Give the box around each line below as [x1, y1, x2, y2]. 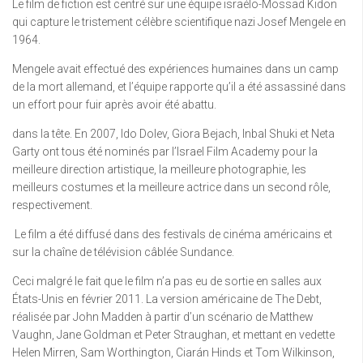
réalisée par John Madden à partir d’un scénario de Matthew [12, 310, 314, 323]
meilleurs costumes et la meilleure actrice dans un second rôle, [12, 181, 331, 194]
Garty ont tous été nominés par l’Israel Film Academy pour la [12, 145, 318, 158]
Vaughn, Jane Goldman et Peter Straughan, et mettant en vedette [12, 328, 335, 341]
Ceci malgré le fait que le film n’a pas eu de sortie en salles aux [12, 275, 322, 288]
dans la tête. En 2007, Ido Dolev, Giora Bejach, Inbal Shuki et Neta [12, 127, 335, 140]
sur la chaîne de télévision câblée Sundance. [12, 246, 234, 258]
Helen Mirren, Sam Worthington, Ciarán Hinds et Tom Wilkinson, [12, 346, 335, 359]
